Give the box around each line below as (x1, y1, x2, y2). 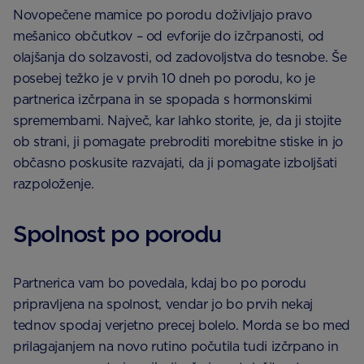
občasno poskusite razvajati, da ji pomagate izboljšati (13, 155, 337, 171)
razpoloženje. (13, 176, 94, 192)
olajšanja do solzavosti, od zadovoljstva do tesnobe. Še (13, 50, 347, 65)
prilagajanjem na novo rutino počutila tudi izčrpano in (13, 339, 339, 354)
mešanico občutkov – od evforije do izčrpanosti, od (13, 28, 325, 44)
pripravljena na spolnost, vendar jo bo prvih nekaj (13, 297, 314, 312)
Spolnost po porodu (13, 220, 221, 248)
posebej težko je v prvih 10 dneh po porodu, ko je (13, 71, 315, 86)
